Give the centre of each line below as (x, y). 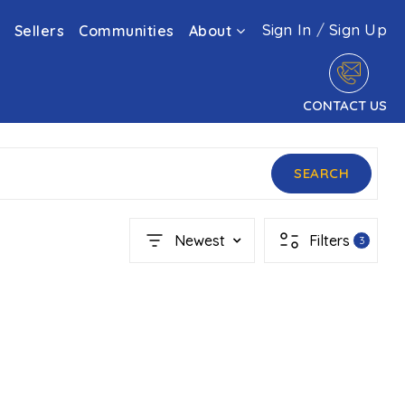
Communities (127, 31)
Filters (330, 240)
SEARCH (321, 173)
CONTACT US (344, 105)
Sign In (289, 29)
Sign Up (358, 29)
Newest (200, 240)
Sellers (39, 31)
